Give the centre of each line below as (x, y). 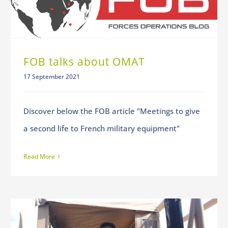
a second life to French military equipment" (101, 128)
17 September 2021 (51, 76)
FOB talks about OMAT (84, 61)
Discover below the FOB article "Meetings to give (111, 111)
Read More (39, 156)
